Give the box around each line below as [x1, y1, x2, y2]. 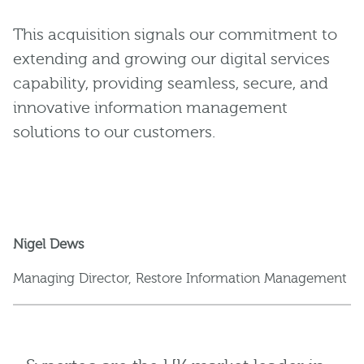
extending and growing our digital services [13, 50, 330, 69]
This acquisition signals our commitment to [13, 25, 337, 45]
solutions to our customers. [13, 123, 215, 142]
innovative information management [13, 98, 288, 118]
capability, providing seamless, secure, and [13, 74, 328, 93]
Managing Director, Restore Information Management [13, 271, 347, 287]
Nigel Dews [13, 236, 84, 253]
